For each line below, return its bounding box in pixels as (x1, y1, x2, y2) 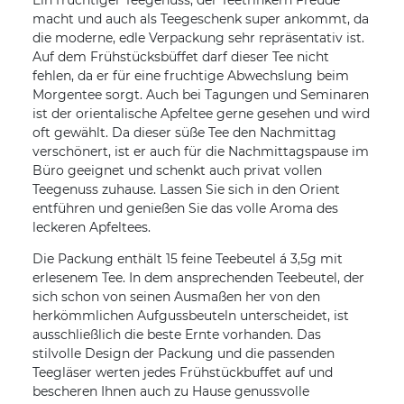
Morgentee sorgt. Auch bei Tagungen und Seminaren (32, 87, 369, 104)
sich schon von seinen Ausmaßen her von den (32, 289, 320, 306)
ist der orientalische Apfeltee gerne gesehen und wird (32, 106, 370, 123)
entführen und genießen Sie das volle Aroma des (32, 200, 338, 217)
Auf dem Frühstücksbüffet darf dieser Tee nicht (32, 49, 329, 66)
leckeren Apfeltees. (32, 219, 151, 236)
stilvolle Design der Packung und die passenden (32, 345, 335, 363)
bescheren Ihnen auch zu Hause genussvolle (32, 383, 309, 400)
